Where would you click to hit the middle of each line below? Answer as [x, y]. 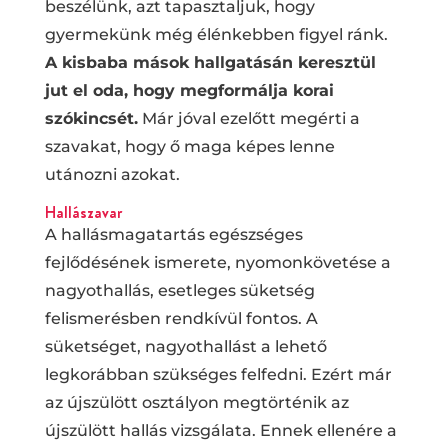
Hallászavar [83, 212]
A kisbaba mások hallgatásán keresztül [210, 62]
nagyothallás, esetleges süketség [179, 290]
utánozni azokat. [112, 174]
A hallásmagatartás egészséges [173, 234]
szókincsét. [91, 118]
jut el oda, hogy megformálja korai [189, 90]
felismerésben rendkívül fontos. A [181, 318]
